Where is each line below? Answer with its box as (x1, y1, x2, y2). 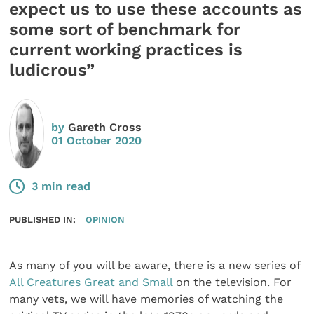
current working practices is (9, 39, 243, 60)
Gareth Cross (68, 121, 142, 135)
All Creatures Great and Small (9, 275, 173, 289)
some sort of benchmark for (9, 19, 241, 39)
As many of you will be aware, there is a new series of (9, 258, 301, 272)
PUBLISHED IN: (9, 214, 76, 226)
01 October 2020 (51, 134, 142, 148)
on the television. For (172, 275, 292, 289)
